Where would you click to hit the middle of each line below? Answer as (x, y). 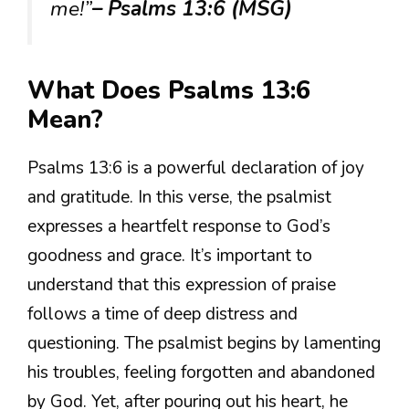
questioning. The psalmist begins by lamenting (204, 343)
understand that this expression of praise (182, 284)
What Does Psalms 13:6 (169, 90)
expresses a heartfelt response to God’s (179, 226)
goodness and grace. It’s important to (170, 255)
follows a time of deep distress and (163, 314)
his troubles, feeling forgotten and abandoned (201, 372)
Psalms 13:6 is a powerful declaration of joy (196, 168)
